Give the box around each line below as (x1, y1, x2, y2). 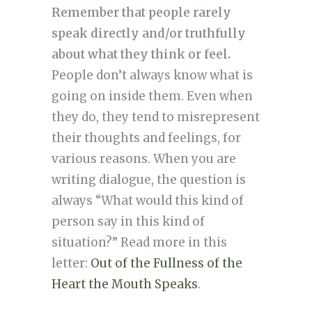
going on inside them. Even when (51, 88, 253, 104)
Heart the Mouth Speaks (51, 276, 198, 292)
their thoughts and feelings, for (51, 130, 241, 146)
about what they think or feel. (51, 47, 233, 63)
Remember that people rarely (51, 5, 231, 21)
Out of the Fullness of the (90, 256, 242, 272)
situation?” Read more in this (51, 235, 227, 251)
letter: (51, 256, 91, 272)
